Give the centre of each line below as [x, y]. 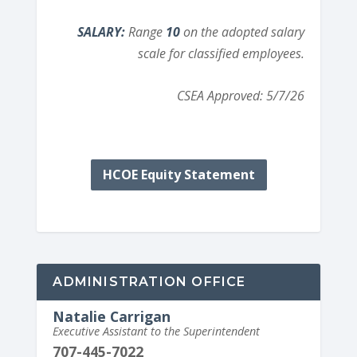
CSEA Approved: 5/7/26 [240, 96]
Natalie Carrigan [112, 316]
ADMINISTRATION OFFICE [149, 281]
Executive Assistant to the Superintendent [157, 331]
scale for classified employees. [221, 54]
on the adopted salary [243, 32]
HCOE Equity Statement [178, 174]
